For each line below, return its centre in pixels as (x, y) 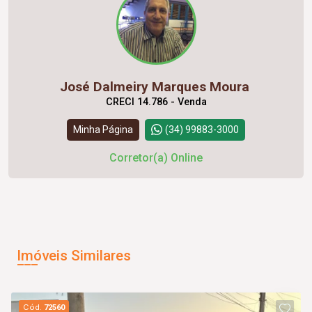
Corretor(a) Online (156, 157)
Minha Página (103, 129)
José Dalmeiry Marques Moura (156, 86)
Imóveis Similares (74, 255)
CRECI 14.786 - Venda (156, 102)
